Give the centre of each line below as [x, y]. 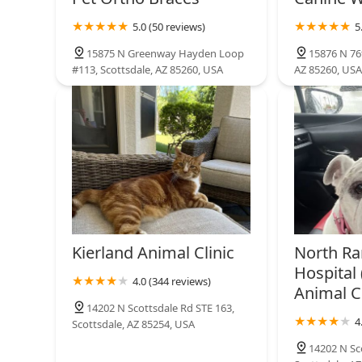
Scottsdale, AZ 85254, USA [133, 324]
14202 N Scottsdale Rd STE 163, [160, 307]
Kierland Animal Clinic [153, 252]
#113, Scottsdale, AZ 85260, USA [147, 70]
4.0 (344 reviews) [172, 281]
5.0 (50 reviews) [169, 27]
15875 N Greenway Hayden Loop [165, 54]
